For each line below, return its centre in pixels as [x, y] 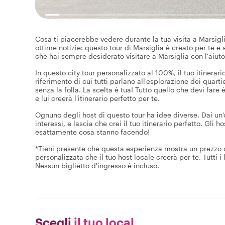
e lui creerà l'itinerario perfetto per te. [97, 98]
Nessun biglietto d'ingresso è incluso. [97, 165]
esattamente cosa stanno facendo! [92, 132]
